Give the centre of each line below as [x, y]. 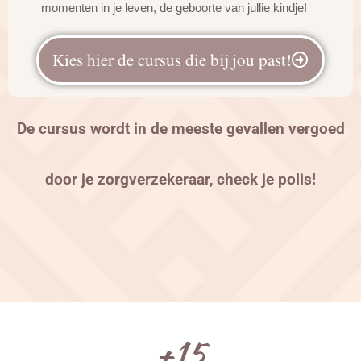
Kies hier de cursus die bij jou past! [172, 60]
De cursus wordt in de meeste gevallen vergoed [180, 129]
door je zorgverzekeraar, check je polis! [180, 180]
